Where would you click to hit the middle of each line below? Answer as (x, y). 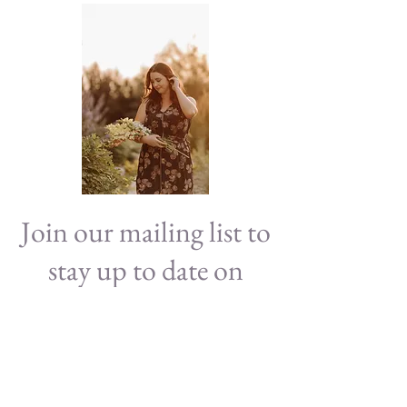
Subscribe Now (145, 382)
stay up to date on (145, 269)
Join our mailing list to (145, 231)
